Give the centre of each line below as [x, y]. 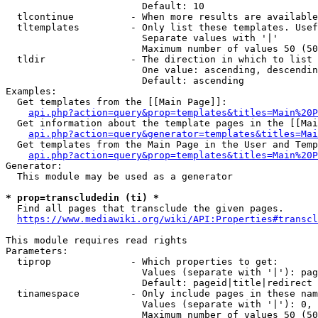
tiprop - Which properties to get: [142, 262]
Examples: [31, 91]
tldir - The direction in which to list [159, 59]
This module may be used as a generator [119, 176]
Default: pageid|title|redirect [159, 283]
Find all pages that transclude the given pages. [145, 208]
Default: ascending [125, 81]
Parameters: [37, 251]
